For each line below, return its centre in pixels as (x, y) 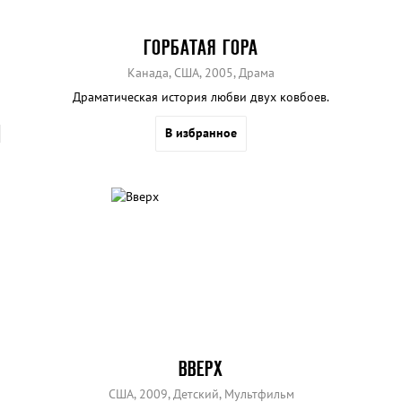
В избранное (201, 132)
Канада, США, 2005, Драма (201, 72)
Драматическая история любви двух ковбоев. (201, 96)
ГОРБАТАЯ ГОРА (201, 47)
